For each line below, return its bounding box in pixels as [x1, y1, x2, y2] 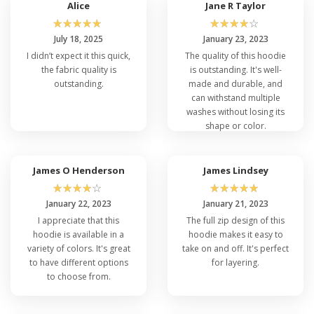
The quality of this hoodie [185, 49, 286, 62]
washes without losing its [186, 105, 285, 118]
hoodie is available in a [33, 228, 124, 240]
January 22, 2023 [46, 197, 111, 210]
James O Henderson [32, 163, 125, 177]
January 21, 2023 [203, 197, 268, 210]
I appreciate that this [38, 214, 119, 226]
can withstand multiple [191, 91, 280, 104]
